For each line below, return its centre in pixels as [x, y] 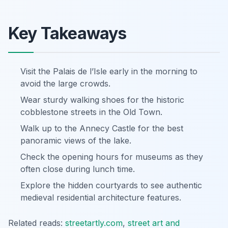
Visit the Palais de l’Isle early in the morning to [109, 71]
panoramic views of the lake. [76, 140]
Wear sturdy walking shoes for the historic [102, 100]
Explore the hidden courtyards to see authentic [111, 185]
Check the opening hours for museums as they [112, 157]
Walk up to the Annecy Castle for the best [102, 128]
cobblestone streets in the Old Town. [91, 112]
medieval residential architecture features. [101, 197]
